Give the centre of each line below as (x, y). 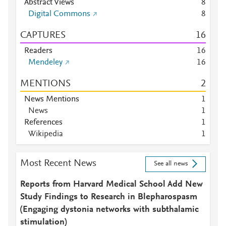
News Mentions (52, 99)
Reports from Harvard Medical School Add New (111, 185)
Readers (38, 51)
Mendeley (45, 63)
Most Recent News (58, 163)
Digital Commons (59, 14)
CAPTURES (43, 35)
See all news (171, 164)
